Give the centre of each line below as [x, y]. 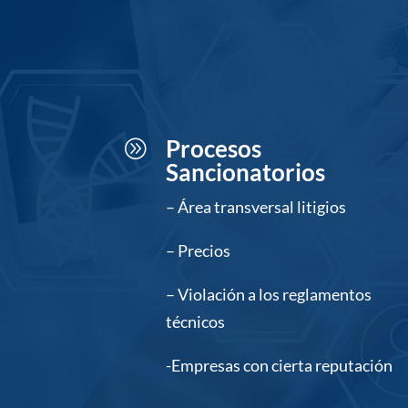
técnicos [195, 322]
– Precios [198, 251]
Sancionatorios [245, 173]
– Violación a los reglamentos [268, 295]
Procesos [213, 149]
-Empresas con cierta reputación [279, 366]
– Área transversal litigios [255, 207]
